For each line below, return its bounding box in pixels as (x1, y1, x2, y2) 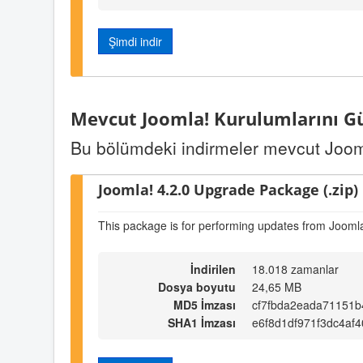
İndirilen (190, 261, 236, 278)
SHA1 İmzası (168, 314, 236, 331)
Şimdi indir (109, 32, 162, 49)
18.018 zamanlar (252, 261, 339, 278)
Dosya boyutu (158, 279, 236, 296)
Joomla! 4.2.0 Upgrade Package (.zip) (98, 179, 358, 200)
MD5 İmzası (173, 297, 236, 314)
